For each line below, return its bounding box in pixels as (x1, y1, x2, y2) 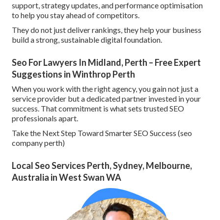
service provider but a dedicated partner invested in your (12, 94, 201, 104)
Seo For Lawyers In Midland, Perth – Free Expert (12, 57, 201, 68)
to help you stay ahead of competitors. (12, 10, 139, 20)
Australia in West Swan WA (12, 172, 121, 183)
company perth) (12, 138, 65, 148)
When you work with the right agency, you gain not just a (12, 84, 198, 94)
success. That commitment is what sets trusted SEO (12, 104, 184, 113)
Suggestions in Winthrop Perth (12, 69, 135, 80)
